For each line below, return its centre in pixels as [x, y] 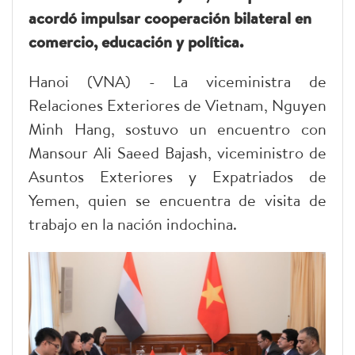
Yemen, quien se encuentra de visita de [177, 200]
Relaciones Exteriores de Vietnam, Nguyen [177, 105]
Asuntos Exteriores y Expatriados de [177, 177]
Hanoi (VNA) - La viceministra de [177, 82]
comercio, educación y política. [136, 42]
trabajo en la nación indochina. [133, 224]
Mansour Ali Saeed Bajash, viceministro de [177, 153]
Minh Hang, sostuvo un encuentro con [177, 129]
